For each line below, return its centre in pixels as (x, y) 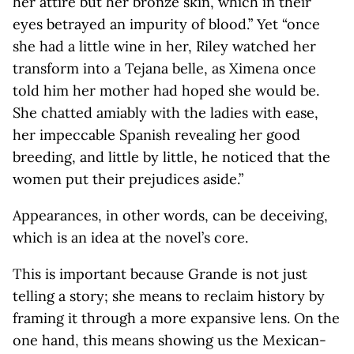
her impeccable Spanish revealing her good (156, 135)
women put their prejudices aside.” (128, 179)
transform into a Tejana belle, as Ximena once (164, 68)
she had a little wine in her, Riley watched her (164, 46)
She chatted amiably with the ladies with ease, (166, 113)
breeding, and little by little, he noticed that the (171, 157)
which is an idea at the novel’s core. (130, 237)
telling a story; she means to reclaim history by (169, 296)
